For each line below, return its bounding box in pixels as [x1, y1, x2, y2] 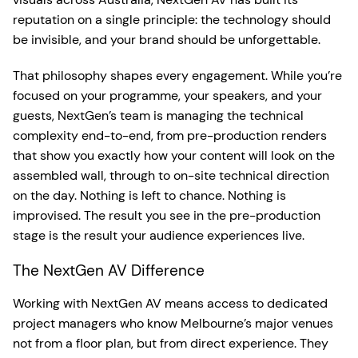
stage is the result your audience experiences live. [13, 227, 304, 245]
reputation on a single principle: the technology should [13, 11, 331, 29]
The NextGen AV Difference [13, 261, 205, 281]
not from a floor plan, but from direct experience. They [13, 335, 328, 352]
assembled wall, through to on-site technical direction [13, 167, 329, 185]
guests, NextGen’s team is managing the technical [13, 107, 304, 125]
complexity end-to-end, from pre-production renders [13, 127, 327, 145]
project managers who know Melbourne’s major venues [13, 315, 333, 332]
